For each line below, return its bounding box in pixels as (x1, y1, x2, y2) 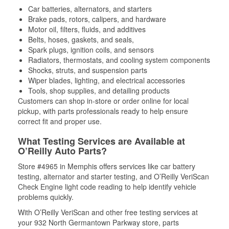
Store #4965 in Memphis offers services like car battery (18, 161, 195, 171)
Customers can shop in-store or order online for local (18, 96, 189, 106)
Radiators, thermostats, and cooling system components (28, 55, 210, 65)
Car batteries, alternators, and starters (28, 4, 152, 14)
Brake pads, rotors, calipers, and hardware (28, 14, 166, 24)
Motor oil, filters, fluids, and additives (28, 24, 146, 34)
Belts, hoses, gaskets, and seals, (28, 34, 134, 44)
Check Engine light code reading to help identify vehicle (18, 181, 196, 192)
